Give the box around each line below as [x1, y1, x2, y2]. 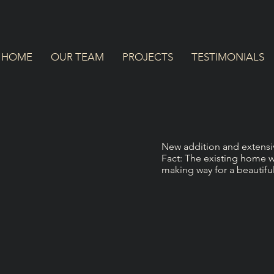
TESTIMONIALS [191, 51, 264, 63]
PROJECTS [122, 51, 173, 63]
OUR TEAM [51, 51, 104, 63]
